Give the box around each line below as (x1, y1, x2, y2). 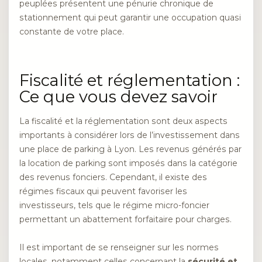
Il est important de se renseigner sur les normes (19, 242, 219, 253)
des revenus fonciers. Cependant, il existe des (19, 171, 207, 182)
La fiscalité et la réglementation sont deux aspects (19, 115, 227, 126)
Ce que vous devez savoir (19, 87, 218, 106)
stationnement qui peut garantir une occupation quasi (19, 12, 241, 23)
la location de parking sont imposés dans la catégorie (19, 157, 237, 168)
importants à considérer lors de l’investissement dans (19, 129, 240, 140)
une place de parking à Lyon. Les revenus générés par (19, 143, 242, 154)
